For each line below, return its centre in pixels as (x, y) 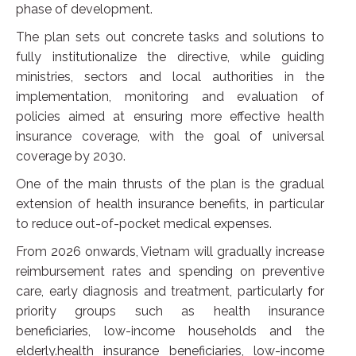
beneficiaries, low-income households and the (170, 331)
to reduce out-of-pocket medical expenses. (144, 223)
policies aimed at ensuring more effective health (170, 116)
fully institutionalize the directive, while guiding (170, 56)
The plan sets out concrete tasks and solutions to (170, 37)
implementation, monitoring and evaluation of (170, 96)
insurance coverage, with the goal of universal (170, 136)
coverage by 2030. (71, 156)
